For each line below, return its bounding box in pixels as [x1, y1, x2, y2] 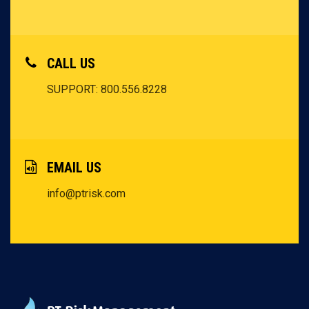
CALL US [47, 55, 95, 72]
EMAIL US [47, 159, 101, 177]
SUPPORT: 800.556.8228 [47, 83, 167, 97]
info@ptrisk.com [47, 187, 126, 201]
